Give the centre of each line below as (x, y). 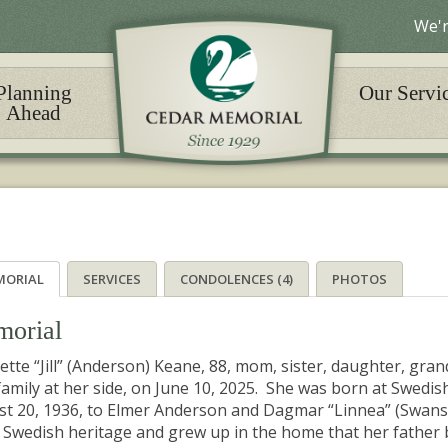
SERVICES (112, 279)
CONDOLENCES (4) (236, 279)
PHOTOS (359, 279)
